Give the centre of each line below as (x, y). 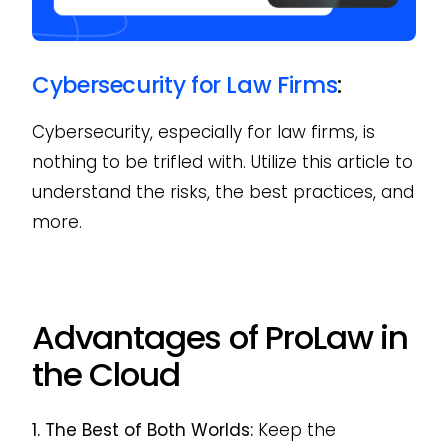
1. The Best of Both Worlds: (142, 429)
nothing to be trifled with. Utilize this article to (222, 161)
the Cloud (105, 375)
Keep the (294, 429)
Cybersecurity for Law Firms (184, 85)
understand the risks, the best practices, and (222, 191)
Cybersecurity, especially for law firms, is (203, 131)
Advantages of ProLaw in (219, 338)
